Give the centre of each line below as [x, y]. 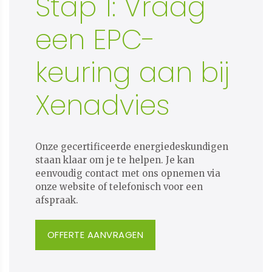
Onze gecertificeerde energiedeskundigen [131, 146]
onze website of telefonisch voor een [119, 186]
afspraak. [56, 200]
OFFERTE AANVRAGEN [95, 234]
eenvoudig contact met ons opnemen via [127, 173]
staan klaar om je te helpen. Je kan [114, 160]
